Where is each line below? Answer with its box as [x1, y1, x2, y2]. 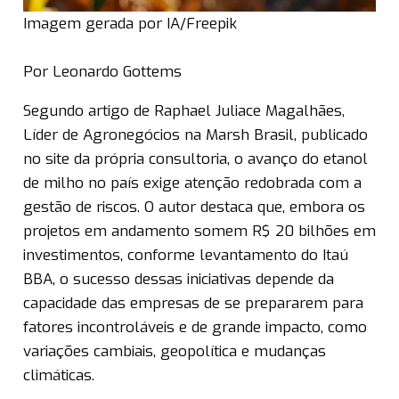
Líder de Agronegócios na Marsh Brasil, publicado [23, 125, 368, 146]
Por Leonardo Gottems [23, 61, 182, 83]
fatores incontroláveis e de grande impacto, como [23, 317, 367, 338]
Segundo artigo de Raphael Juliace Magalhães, [23, 101, 345, 122]
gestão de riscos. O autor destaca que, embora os [23, 197, 365, 218]
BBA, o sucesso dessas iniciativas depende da [23, 269, 334, 290]
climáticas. [23, 365, 94, 387]
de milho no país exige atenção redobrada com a [23, 173, 362, 194]
